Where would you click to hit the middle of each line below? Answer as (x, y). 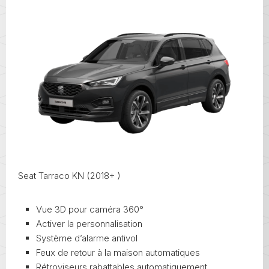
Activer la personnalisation (89, 224)
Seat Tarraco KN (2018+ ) (69, 176)
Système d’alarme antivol (87, 238)
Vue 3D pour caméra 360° (90, 210)
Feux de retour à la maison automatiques (118, 253)
